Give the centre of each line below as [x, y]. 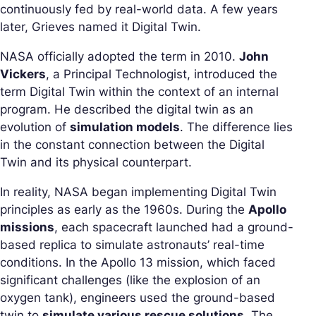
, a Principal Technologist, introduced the [162, 74]
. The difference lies [236, 127]
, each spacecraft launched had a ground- [174, 227]
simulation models [125, 127]
